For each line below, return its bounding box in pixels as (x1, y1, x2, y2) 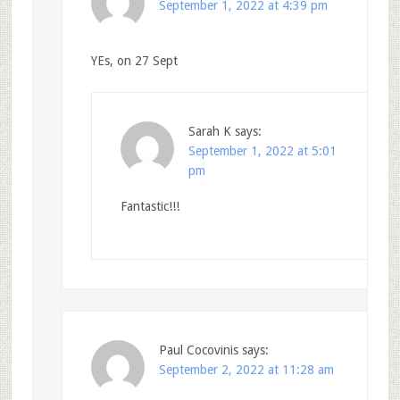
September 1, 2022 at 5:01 (187, 143, 337, 158)
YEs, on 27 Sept (90, 53, 178, 68)
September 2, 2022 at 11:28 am (158, 362, 334, 377)
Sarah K (187, 123, 231, 138)
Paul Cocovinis (158, 342, 238, 357)
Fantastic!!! (120, 198, 179, 213)
